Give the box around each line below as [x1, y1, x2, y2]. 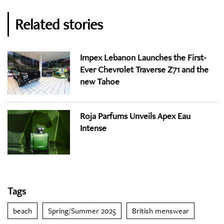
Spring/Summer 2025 [48, 205, 116, 216]
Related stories [15, 14, 103, 34]
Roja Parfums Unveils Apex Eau [80, 109, 190, 121]
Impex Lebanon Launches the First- [80, 51, 206, 63]
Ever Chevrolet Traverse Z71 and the [80, 63, 208, 75]
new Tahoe [80, 75, 119, 87]
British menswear [132, 205, 189, 216]
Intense [80, 121, 106, 133]
